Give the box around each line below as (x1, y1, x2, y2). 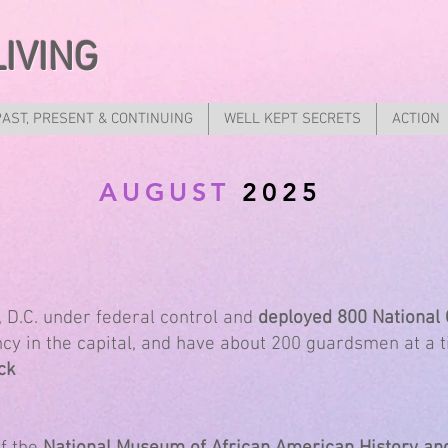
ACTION (392, 110, 440, 128)
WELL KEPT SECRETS (224, 110, 361, 128)
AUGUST (99, 177, 242, 207)
